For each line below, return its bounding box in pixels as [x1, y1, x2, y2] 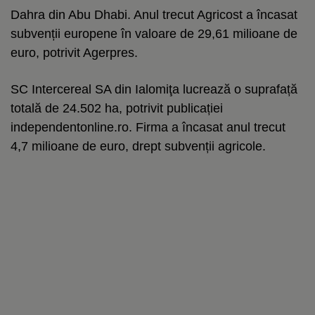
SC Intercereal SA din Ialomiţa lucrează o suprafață [11, 82, 297, 96]
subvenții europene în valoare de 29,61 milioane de [11, 26, 297, 41]
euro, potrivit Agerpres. [11, 45, 138, 60]
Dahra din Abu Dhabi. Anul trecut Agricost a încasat [11, 7, 297, 22]
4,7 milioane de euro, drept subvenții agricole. [11, 139, 266, 153]
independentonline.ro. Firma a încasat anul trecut [11, 120, 285, 134]
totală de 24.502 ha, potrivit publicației [11, 101, 223, 115]
